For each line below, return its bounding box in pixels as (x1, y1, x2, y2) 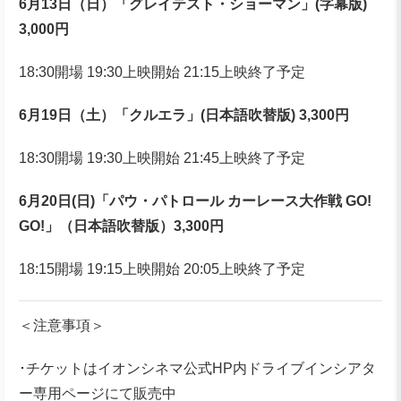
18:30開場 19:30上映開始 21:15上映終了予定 (19, 64, 305, 81)
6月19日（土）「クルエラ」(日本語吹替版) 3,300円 (19, 107, 349, 124)
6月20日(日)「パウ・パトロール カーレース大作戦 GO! (19, 193, 371, 209)
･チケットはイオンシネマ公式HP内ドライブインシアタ (19, 360, 376, 376)
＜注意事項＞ (19, 317, 105, 333)
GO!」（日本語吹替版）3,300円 (19, 218, 224, 235)
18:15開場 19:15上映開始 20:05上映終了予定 (19, 261, 305, 277)
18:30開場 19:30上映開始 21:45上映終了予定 (19, 150, 305, 166)
